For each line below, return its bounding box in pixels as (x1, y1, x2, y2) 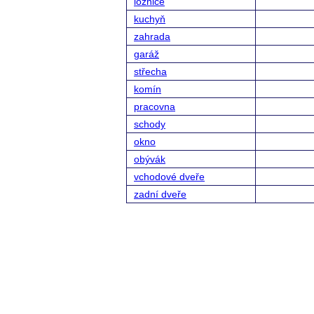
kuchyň (134, 13, 165, 25)
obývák (134, 153, 165, 165)
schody (134, 118, 165, 130)
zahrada (134, 31, 170, 42)
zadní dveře (134, 189, 186, 200)
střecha (134, 66, 167, 77)
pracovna (134, 101, 175, 112)
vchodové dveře (134, 171, 205, 182)
